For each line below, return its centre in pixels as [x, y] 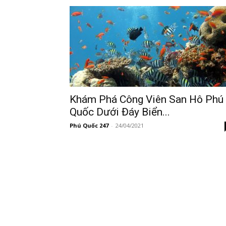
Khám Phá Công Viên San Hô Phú [147, 99]
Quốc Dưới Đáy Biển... [120, 112]
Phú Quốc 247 [89, 125]
